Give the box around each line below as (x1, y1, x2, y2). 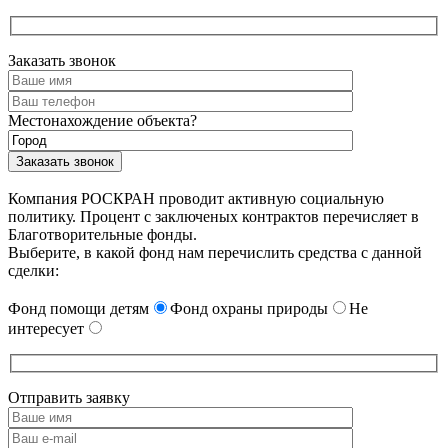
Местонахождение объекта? (8, 111, 197, 129)
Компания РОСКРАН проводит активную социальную (8, 189, 384, 207)
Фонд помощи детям (8, 299, 149, 317)
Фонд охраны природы (170, 299, 328, 317)
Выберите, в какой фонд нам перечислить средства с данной (8, 243, 422, 261)
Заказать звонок (8, 51, 116, 69)
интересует (8, 319, 84, 337)
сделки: (8, 261, 59, 279)
